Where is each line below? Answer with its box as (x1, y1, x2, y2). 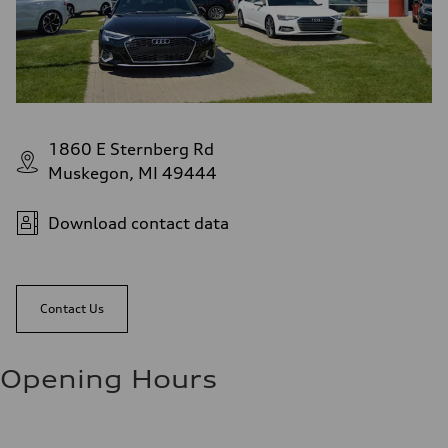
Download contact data (48, 212, 229, 233)
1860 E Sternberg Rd (48, 138, 214, 159)
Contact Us (40, 300, 104, 316)
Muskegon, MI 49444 (48, 162, 217, 183)
